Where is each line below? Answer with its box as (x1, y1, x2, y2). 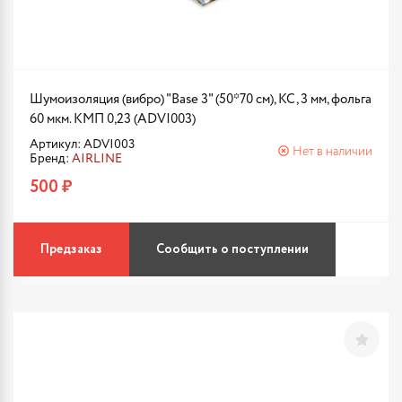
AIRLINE (72, 153, 122, 165)
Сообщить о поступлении (156, 240, 309, 258)
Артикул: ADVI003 (30, 138, 135, 151)
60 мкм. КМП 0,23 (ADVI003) (30, 112, 196, 126)
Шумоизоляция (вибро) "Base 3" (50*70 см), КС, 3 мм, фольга (30, 92, 371, 106)
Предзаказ (40, 240, 102, 258)
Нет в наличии (293, 145, 372, 158)
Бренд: (30, 153, 72, 165)
